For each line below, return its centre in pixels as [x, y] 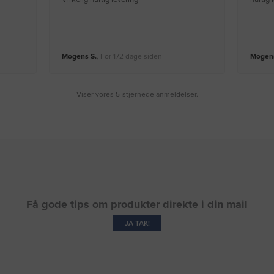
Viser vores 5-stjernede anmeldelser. [137, 94]
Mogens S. [79, 57]
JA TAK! [137, 224]
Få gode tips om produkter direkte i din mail [137, 205]
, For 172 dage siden [129, 57]
